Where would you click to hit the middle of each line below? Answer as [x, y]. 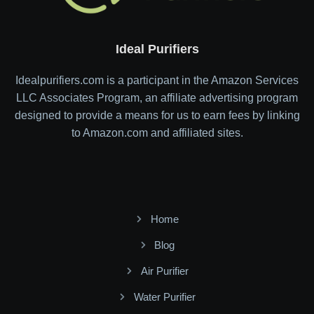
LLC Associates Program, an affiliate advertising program [157, 97]
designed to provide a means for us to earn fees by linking [157, 115]
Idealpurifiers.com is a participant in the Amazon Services [157, 80]
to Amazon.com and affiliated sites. [157, 132]
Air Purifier [164, 271]
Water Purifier [164, 296]
